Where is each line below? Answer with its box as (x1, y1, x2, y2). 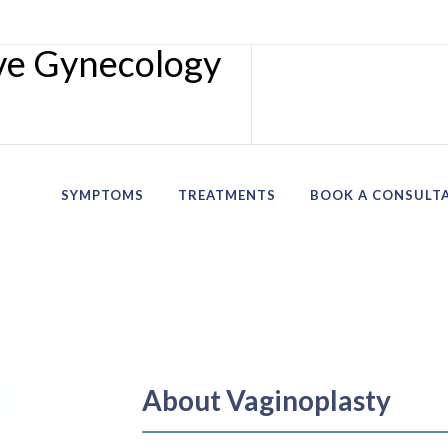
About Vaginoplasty (141, 383, 391, 417)
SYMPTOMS (61, 187, 144, 203)
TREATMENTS (178, 187, 276, 203)
